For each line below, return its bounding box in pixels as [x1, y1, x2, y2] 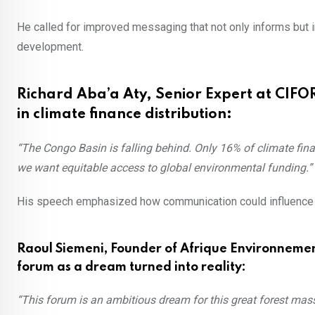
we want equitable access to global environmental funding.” [17, 161, 312, 175]
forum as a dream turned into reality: [17, 261, 246, 274]
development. [17, 40, 84, 54]
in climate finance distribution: [17, 108, 232, 122]
